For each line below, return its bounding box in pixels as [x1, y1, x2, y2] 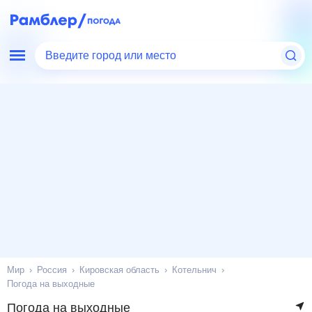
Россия [39, 265, 68, 274]
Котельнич [173, 265, 216, 274]
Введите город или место [45, 48, 181, 63]
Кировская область [80, 265, 160, 274]
